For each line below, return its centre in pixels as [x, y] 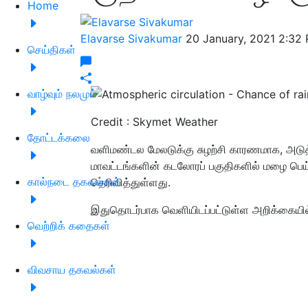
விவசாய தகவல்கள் [72, 269]
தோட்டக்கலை [59, 137]
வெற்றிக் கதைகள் [69, 225]
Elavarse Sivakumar [133, 38]
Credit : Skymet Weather [154, 122]
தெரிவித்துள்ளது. [131, 183]
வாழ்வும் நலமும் [62, 93]
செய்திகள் [52, 49]
